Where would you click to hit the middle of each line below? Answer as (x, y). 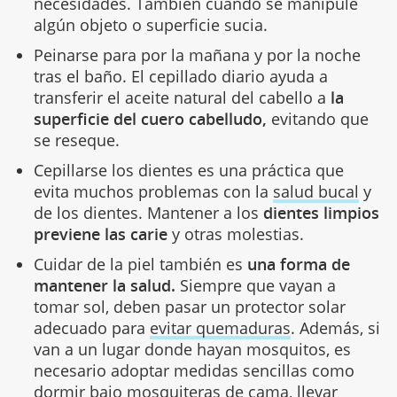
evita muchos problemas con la (153, 191)
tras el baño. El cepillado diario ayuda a (180, 76)
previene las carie (100, 234)
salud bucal (315, 191)
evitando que (317, 118)
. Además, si (335, 327)
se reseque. (76, 140)
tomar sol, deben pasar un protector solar (189, 306)
